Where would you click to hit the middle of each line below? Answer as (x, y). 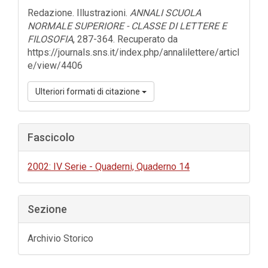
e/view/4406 (55, 66)
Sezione (47, 209)
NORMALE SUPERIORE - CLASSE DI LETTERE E (127, 26)
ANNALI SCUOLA (165, 13)
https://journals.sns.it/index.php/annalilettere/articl (133, 52)
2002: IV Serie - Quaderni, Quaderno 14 (109, 167)
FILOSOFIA (50, 39)
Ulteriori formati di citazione (89, 92)
